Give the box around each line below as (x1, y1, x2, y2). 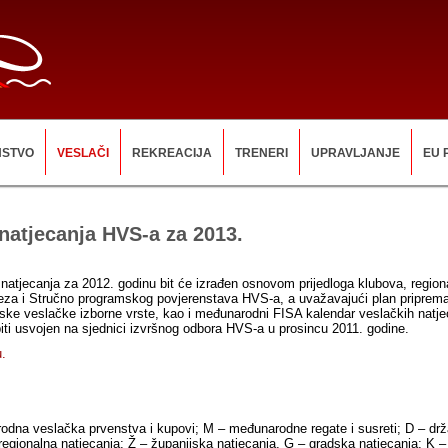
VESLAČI (57, 146, 109, 160)
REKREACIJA (132, 146, 212, 160)
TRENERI (235, 146, 288, 160)
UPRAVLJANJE (311, 146, 400, 160)
